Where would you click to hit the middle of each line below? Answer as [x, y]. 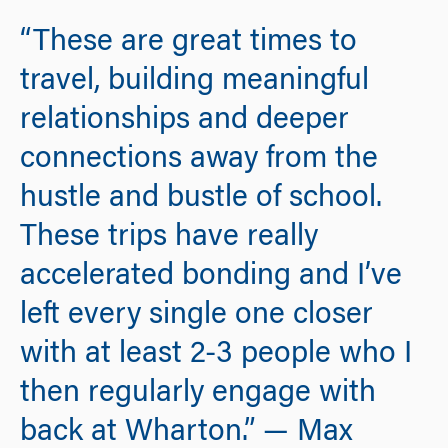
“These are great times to [188, 43]
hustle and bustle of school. [201, 199]
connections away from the [199, 160]
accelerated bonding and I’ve [211, 277]
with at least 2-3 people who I [216, 355]
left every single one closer [196, 316]
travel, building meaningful [194, 82]
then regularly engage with [198, 394]
